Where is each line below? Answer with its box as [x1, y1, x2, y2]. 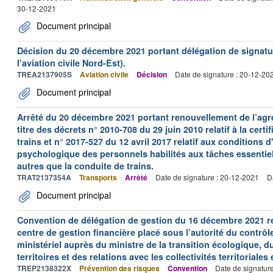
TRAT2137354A [17, 171, 71, 183]
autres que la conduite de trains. [17, 159, 154, 172]
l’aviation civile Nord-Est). [17, 56, 126, 69]
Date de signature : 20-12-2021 [155, 171, 259, 182]
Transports [79, 171, 117, 183]
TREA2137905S [17, 68, 72, 80]
